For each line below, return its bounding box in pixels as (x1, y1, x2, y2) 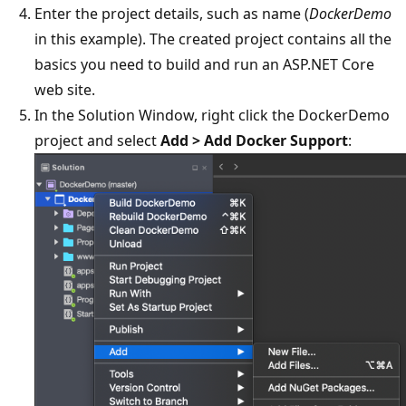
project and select (34, 130, 160, 151)
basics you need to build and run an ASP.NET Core (34, 54, 374, 75)
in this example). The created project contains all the (34, 29, 391, 50)
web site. (34, 80, 95, 101)
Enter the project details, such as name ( (34, 4, 309, 24)
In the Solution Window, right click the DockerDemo (34, 105, 390, 126)
